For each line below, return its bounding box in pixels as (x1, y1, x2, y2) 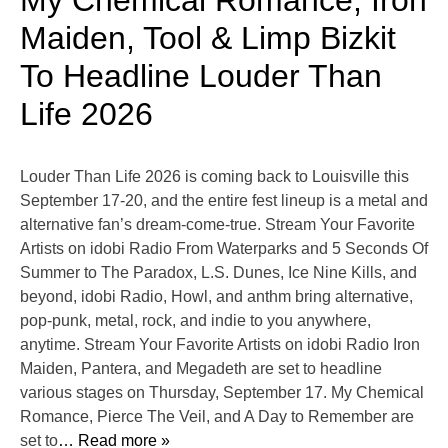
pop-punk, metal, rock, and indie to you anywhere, (20, 312, 371, 330)
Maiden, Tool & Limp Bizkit (20, 20, 396, 57)
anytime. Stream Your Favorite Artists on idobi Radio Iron (20, 336, 420, 354)
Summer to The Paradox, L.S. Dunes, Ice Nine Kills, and (20, 264, 417, 282)
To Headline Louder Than (20, 58, 382, 95)
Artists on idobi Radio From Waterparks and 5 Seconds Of (20, 240, 428, 258)
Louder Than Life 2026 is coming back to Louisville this (20, 168, 409, 186)
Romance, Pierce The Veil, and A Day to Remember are (20, 408, 414, 426)
